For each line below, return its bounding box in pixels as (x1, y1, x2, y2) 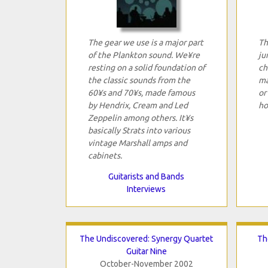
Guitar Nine (126, 246, 167, 256)
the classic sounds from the (87, 75, 190, 85)
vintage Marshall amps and (87, 138, 187, 148)
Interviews (127, 184, 166, 194)
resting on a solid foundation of (87, 62, 205, 72)
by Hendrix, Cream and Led (87, 100, 188, 110)
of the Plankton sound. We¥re (87, 50, 200, 60)
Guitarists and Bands (108, 171, 184, 181)
